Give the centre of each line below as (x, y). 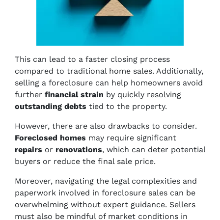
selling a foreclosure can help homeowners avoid (109, 83)
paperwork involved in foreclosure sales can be (105, 193)
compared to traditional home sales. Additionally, (109, 71)
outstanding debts (51, 106)
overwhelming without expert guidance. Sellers (105, 205)
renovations (79, 150)
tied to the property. (127, 106)
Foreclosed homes (50, 138)
